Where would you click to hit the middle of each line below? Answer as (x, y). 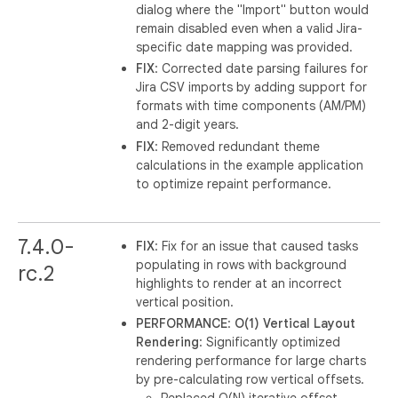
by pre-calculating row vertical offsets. (251, 379)
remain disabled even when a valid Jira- (250, 28)
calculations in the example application (250, 165)
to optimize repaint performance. (234, 183)
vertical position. (185, 302)
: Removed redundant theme (238, 146)
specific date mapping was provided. (245, 47)
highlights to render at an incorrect (239, 283)
